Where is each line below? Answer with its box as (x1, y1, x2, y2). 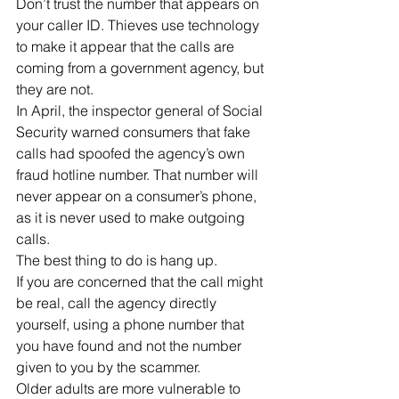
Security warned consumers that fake (16, 122, 254, 141)
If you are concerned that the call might (16, 272, 266, 290)
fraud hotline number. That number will (16, 165, 262, 183)
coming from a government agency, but (16, 58, 267, 77)
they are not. (16, 79, 94, 98)
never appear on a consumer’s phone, (16, 186, 260, 205)
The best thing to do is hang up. (16, 250, 217, 269)
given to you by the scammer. (16, 357, 200, 376)
